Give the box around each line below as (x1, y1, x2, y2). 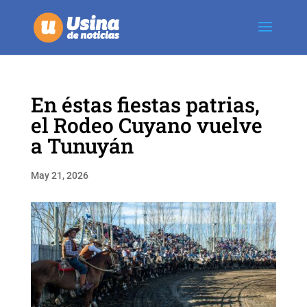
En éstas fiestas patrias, (30, 91, 260, 118)
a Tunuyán (30, 132, 134, 159)
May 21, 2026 (30, 170, 88, 181)
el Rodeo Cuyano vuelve (30, 112, 262, 138)
